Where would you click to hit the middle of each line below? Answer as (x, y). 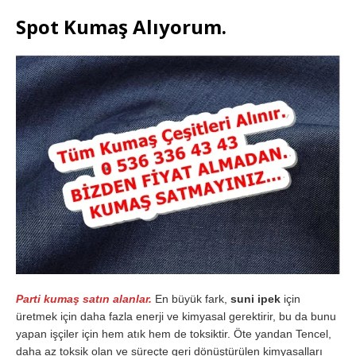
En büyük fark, (191, 298)
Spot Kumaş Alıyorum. (121, 26)
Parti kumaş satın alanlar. (84, 298)
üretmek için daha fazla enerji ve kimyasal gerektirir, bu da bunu (176, 316)
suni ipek (255, 298)
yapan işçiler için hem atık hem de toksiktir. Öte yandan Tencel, (174, 333)
